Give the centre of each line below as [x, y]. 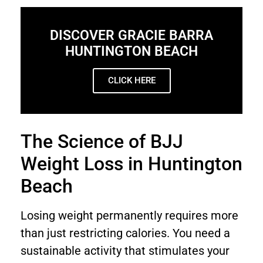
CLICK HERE [131, 81]
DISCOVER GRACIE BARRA [131, 36]
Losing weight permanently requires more [129, 216]
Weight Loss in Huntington [131, 164]
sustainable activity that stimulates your [125, 251]
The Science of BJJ [102, 142]
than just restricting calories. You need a [125, 233]
